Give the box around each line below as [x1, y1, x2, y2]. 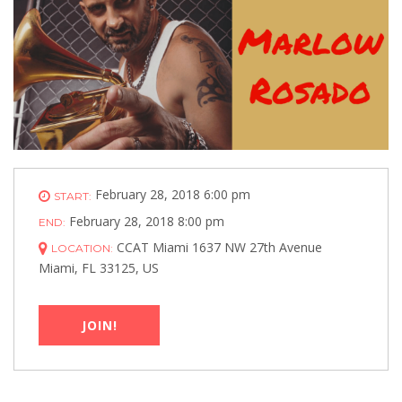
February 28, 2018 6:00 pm [92, 186, 250, 204]
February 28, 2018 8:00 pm [66, 212, 224, 230]
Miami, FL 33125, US [39, 259, 159, 277]
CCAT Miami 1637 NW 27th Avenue [113, 238, 322, 256]
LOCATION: [51, 241, 113, 256]
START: [54, 188, 92, 203]
